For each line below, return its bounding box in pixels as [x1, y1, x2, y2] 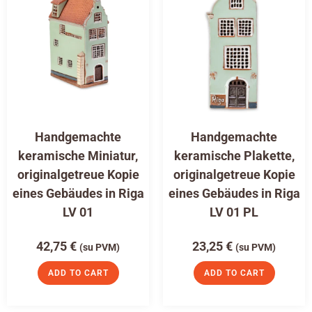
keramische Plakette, [173, 148, 295, 163]
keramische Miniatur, [18, 148, 138, 163]
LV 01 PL [210, 204, 258, 219]
